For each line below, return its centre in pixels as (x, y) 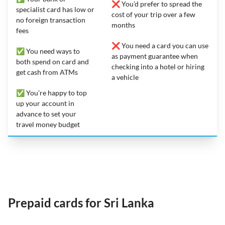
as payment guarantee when (155, 56)
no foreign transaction (51, 20)
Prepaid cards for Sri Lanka (81, 202)
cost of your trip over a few (153, 14)
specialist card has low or (55, 9)
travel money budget (48, 124)
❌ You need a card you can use (160, 45)
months (123, 25)
